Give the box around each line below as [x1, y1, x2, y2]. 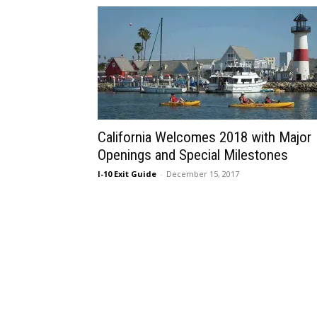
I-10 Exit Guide [98, 168, 156, 179]
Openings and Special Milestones [98, 146, 288, 163]
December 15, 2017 [166, 168, 239, 179]
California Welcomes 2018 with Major [98, 129, 311, 146]
